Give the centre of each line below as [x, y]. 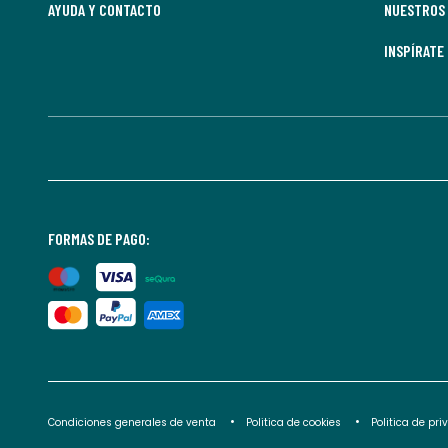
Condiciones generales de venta [133, 422]
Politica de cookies [293, 422]
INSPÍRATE [414, 50]
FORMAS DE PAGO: [99, 238]
